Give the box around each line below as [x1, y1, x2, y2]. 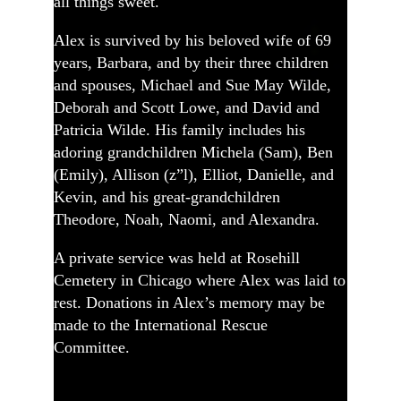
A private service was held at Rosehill [54, 248, 300, 267]
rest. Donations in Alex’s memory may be [54, 293, 325, 311]
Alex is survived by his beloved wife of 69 [54, 30, 331, 49]
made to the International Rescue [54, 315, 268, 334]
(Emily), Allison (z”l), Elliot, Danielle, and [54, 165, 334, 183]
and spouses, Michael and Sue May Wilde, [54, 75, 331, 94]
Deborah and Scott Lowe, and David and [54, 98, 320, 116]
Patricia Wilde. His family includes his [54, 120, 305, 139]
